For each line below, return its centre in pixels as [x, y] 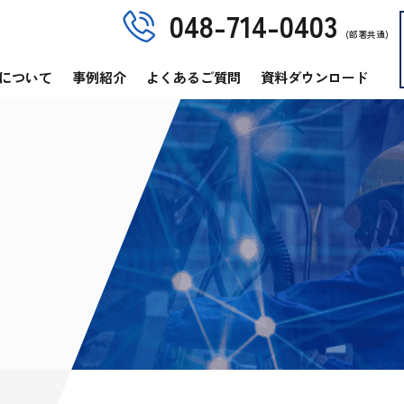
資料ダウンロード [315, 77]
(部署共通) [367, 34]
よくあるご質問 [193, 77]
